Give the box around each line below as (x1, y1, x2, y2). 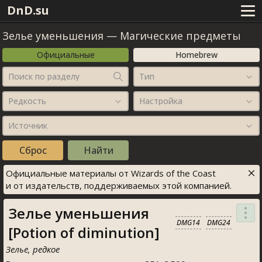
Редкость (8, 95, 46, 106)
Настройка (139, 95, 182, 106)
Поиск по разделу (8, 71, 80, 82)
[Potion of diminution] (8, 223, 160, 242)
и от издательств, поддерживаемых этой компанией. (6, 180, 232, 191)
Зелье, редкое (6, 243, 60, 255)
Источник (8, 120, 47, 131)
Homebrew (175, 49, 218, 60)
